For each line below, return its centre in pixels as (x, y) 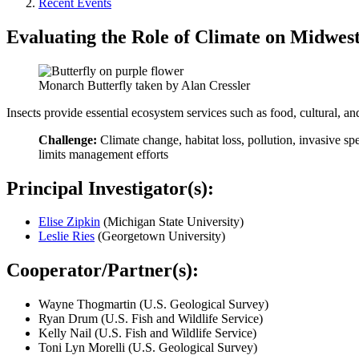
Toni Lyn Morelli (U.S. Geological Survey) (148, 348)
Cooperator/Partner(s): (103, 270)
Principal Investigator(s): (110, 188)
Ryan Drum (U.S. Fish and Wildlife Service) (151, 319)
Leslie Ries (67, 236)
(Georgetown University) (160, 236)
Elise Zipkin (69, 222)
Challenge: (69, 139)
